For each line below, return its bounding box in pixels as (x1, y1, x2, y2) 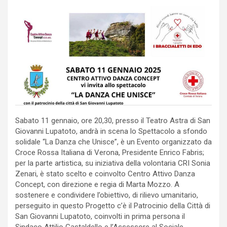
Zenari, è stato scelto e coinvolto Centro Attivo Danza (15, 169, 195, 179)
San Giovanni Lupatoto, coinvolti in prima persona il (15, 212, 185, 221)
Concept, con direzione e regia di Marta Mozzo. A (15, 180, 179, 190)
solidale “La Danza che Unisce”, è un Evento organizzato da (15, 137, 212, 147)
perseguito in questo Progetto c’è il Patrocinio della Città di (15, 201, 210, 211)
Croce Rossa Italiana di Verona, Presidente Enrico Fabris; (15, 148, 204, 158)
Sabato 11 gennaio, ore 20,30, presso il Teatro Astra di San (15, 116, 210, 126)
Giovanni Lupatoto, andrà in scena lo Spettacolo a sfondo (15, 127, 207, 136)
